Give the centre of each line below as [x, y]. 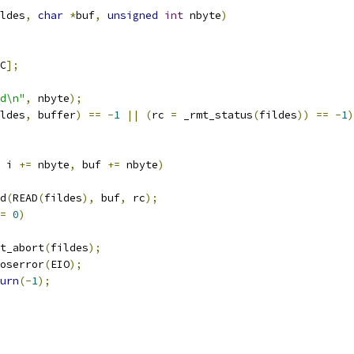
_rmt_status [215, 115]
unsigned [133, 15]
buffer [54, 115]
